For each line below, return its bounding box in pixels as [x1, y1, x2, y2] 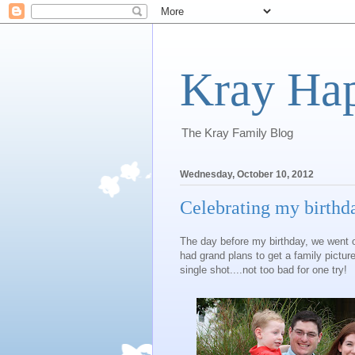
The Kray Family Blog [181, 126, 293, 139]
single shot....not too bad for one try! [180, 263, 347, 276]
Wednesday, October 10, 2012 [180, 169, 314, 181]
